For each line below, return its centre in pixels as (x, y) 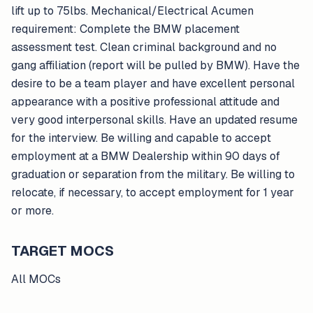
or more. (32, 211)
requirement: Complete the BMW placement (125, 29)
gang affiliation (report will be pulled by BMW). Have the (155, 65)
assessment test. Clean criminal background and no (144, 47)
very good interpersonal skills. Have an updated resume (154, 120)
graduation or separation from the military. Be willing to (153, 174)
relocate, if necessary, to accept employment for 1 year (153, 192)
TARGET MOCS (63, 251)
